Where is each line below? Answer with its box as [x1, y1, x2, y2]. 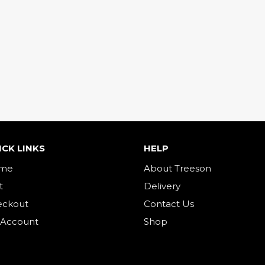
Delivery [144, 180, 180, 192]
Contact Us [144, 198, 194, 209]
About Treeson [144, 163, 211, 174]
